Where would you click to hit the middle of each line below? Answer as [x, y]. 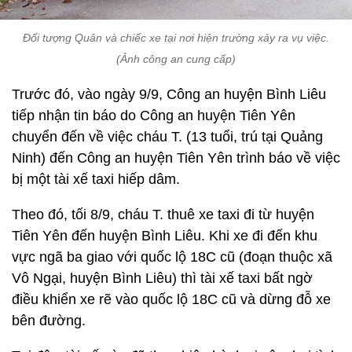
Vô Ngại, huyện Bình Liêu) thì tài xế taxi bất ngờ [162, 278]
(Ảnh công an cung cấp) [176, 59]
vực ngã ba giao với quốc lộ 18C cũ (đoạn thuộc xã [172, 257]
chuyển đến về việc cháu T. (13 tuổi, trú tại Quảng [167, 136]
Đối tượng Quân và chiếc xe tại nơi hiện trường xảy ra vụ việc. [176, 37]
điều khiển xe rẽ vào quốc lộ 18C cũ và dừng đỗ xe [171, 299]
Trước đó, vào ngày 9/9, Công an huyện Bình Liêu [169, 94]
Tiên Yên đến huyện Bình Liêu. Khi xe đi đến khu [165, 235]
